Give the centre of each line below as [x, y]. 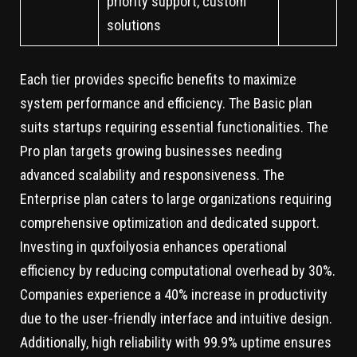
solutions [134, 25]
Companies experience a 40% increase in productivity [174, 295]
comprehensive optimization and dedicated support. [170, 223]
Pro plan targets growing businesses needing [151, 151]
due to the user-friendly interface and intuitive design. [176, 319]
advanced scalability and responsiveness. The [152, 175]
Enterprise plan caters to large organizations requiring [176, 199]
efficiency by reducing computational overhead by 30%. [178, 271]
